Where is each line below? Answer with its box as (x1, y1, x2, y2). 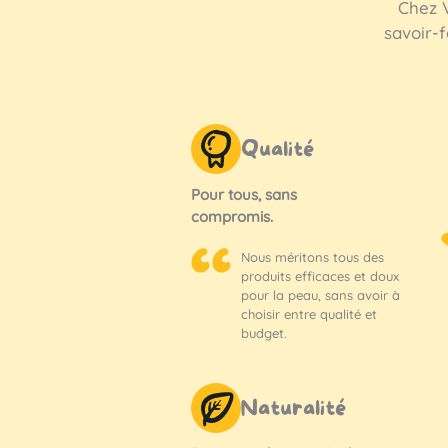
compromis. (190, 206, 277, 226)
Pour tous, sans (190, 184, 297, 204)
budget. (240, 324, 287, 341)
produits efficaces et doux (240, 267, 399, 284)
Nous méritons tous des (240, 248, 384, 265)
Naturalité (240, 396, 346, 423)
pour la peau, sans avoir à (240, 286, 400, 303)
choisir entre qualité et (240, 305, 377, 322)
